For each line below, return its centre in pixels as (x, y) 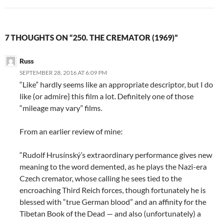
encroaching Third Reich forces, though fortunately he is (113, 190)
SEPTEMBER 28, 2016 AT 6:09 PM (63, 72)
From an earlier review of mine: (71, 131)
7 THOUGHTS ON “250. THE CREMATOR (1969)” (91, 37)
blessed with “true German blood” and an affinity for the (113, 201)
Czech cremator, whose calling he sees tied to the (101, 178)
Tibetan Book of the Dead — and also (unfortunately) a (110, 213)
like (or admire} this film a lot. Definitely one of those (107, 96)
